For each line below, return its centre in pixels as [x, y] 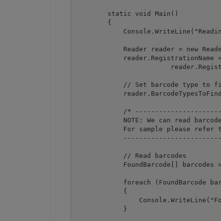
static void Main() [127, 13]
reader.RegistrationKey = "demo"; [123, 67]
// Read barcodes [131, 155]
